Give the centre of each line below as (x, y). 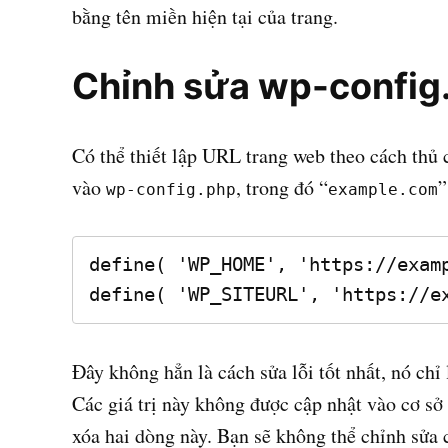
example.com (383, 190)
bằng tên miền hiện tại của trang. (205, 17)
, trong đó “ (282, 188)
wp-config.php (171, 190)
